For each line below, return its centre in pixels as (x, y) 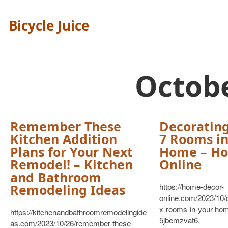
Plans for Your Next (72, 152)
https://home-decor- (191, 187)
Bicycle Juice (49, 25)
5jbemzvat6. (179, 220)
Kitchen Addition (64, 139)
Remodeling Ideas (68, 190)
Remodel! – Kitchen (72, 164)
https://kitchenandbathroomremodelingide (78, 212)
